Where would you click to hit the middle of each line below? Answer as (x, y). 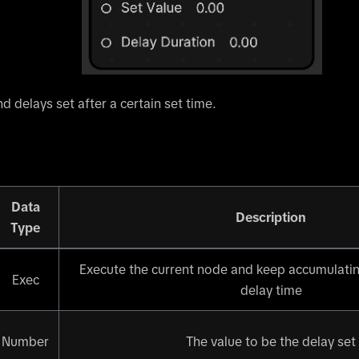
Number (25, 342)
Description (271, 218)
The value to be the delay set (271, 342)
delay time (271, 290)
